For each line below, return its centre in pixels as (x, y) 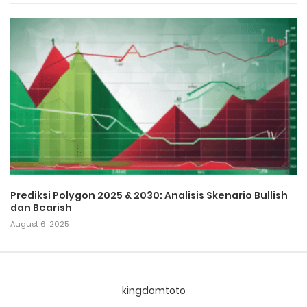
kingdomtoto (153, 290)
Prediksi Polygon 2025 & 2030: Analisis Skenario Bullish (149, 195)
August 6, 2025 (39, 224)
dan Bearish (41, 207)
